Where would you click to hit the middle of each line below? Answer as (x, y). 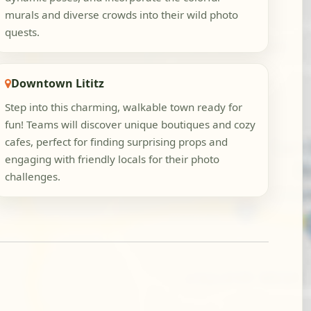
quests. (23, 32)
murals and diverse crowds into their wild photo (122, 15)
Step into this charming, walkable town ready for (124, 107)
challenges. (33, 177)
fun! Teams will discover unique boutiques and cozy (131, 125)
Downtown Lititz (58, 83)
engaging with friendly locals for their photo (112, 159)
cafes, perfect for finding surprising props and (117, 142)
